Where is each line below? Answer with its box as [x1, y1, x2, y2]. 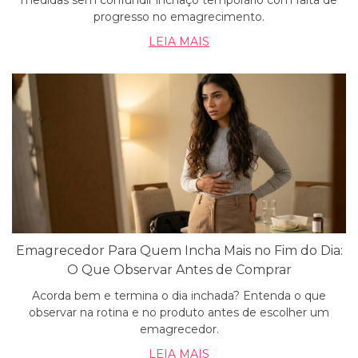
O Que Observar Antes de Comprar [66, 262, 292, 277]
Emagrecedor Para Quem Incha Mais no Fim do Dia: [15, 243, 343, 258]
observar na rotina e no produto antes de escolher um [29, 305, 329, 320]
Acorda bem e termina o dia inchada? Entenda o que [32, 288, 326, 303]
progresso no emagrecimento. [93, 10, 265, 24]
